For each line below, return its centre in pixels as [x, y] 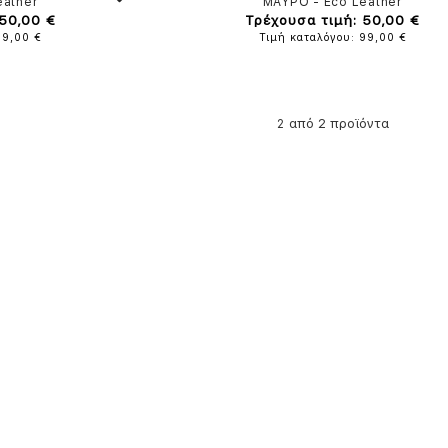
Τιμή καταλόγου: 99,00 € [332, 37]
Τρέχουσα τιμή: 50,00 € [333, 20]
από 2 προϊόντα [337, 123]
